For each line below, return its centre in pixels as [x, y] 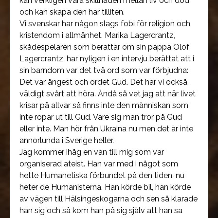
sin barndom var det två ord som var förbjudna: [104, 70]
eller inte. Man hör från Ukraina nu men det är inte [106, 129]
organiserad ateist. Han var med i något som [99, 164]
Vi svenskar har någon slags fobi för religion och [105, 24]
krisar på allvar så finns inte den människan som [104, 105]
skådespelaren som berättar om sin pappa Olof [104, 47]
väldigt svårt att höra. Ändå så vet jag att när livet [108, 94]
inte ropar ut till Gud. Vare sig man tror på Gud [101, 117]
